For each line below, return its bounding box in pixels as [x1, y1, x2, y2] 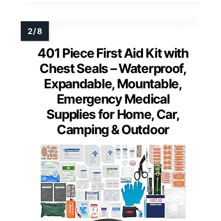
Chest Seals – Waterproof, [39, 61, 186, 76]
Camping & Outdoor [57, 122, 169, 138]
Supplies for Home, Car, [46, 107, 180, 122]
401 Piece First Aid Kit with [37, 45, 188, 61]
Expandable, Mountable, [44, 76, 182, 92]
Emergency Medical [56, 91, 170, 107]
